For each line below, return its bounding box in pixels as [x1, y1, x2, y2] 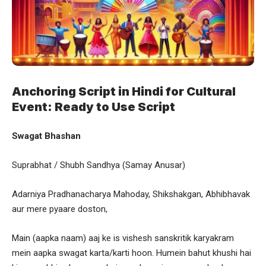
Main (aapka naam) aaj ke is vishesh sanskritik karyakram [12, 232, 234, 243]
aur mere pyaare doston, [12, 203, 107, 214]
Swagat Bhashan [12, 130, 81, 141]
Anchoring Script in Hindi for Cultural [12, 84, 236, 99]
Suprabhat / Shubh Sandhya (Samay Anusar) [12, 159, 185, 170]
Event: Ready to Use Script [12, 99, 175, 114]
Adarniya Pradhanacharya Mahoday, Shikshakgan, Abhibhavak [12, 188, 250, 199]
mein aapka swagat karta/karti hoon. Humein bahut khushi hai [12, 247, 251, 258]
